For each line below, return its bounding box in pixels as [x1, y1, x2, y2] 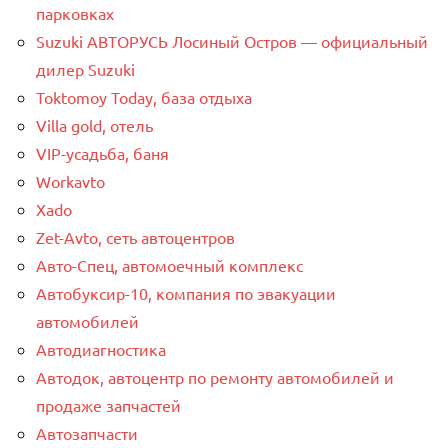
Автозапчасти [36, 422, 138, 443]
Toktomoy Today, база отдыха [36, 86, 252, 107]
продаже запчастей [36, 394, 181, 415]
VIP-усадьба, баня [36, 142, 169, 163]
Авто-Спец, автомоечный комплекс [36, 254, 303, 275]
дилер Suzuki [36, 58, 135, 79]
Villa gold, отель [36, 114, 153, 135]
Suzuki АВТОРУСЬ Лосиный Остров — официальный [36, 30, 428, 51]
